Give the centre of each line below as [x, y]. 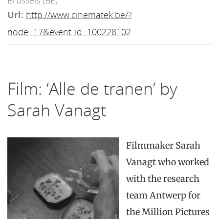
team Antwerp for [163, 196]
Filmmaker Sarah [163, 146]
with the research [163, 179]
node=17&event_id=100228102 [69, 32]
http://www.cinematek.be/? [79, 15]
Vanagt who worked [168, 162]
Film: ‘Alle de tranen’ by [92, 89]
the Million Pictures [168, 212]
